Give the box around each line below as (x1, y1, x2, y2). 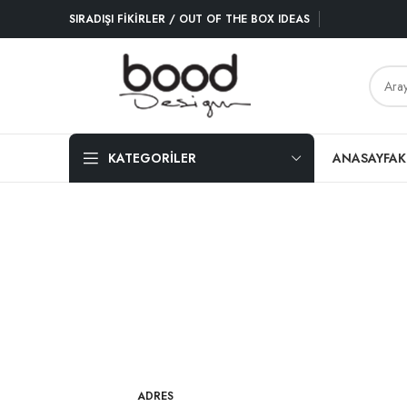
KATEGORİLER (108, 149, 196, 167)
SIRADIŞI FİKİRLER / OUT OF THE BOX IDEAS (69, 11, 310, 27)
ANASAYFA (333, 149, 398, 167)
